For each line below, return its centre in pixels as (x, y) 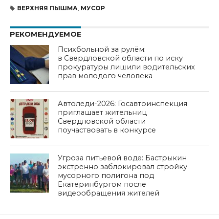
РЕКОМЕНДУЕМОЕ (45, 34)
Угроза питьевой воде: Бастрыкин (122, 158)
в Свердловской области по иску (120, 58)
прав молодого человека (105, 76)
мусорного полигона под (106, 175)
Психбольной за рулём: (102, 49)
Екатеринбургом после (102, 184)
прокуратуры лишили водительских (127, 67)
